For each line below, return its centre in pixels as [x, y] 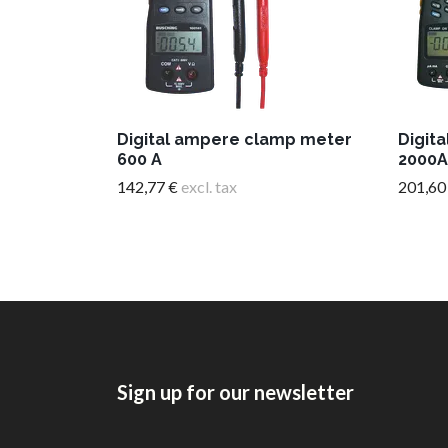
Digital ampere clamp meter [234, 139]
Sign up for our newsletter [235, 392]
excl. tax [207, 186]
